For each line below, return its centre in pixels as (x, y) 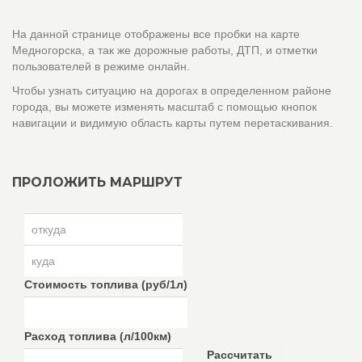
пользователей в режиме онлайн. (101, 66)
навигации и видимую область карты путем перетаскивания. (173, 123)
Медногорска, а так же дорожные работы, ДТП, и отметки (165, 50)
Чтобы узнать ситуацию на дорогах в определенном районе (172, 90)
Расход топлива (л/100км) (98, 336)
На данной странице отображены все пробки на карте (156, 34)
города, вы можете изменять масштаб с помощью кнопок (164, 107)
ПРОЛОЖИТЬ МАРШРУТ (97, 182)
